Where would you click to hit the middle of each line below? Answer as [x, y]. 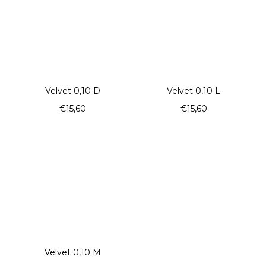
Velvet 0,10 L [194, 91]
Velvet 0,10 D [72, 91]
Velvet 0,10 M [72, 252]
